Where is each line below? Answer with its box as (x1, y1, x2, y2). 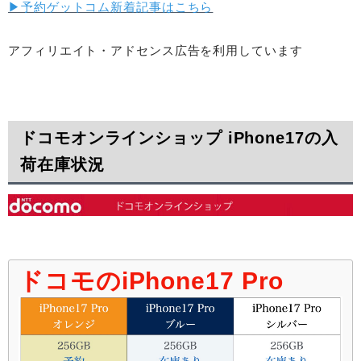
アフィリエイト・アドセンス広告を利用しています (8, 44, 303, 58)
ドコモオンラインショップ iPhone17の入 (20, 129, 338, 147)
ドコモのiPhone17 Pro (19, 268, 284, 295)
